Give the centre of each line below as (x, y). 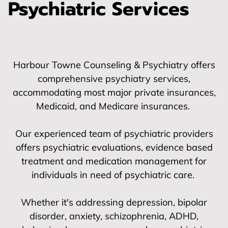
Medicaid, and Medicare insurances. (114, 106)
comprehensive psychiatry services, (114, 78)
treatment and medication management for (114, 161)
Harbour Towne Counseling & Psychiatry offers (114, 65)
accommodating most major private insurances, (114, 92)
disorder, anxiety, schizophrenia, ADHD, (114, 216)
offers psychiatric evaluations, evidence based (114, 147)
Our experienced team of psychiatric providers (114, 133)
